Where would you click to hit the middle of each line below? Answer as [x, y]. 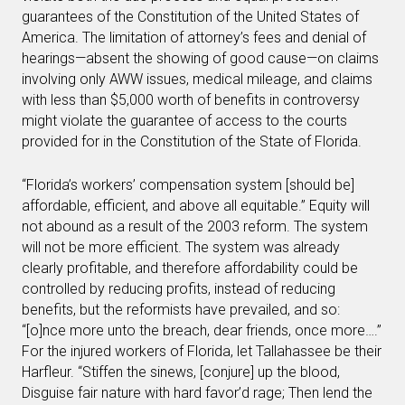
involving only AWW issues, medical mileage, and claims [197, 79]
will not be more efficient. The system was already [181, 247]
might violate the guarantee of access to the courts [184, 121]
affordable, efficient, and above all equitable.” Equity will [196, 206]
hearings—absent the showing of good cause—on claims [200, 58]
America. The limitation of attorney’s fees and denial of [194, 38]
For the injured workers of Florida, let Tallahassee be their [202, 351]
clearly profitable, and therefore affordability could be [190, 268]
